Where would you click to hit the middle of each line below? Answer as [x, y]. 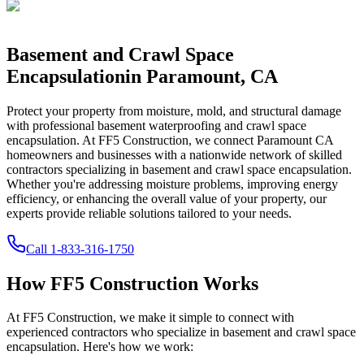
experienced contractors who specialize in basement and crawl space [181, 332]
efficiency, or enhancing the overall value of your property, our [167, 198]
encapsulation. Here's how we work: [100, 347]
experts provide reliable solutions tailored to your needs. [149, 213]
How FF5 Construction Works [132, 283]
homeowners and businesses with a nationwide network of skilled [174, 154]
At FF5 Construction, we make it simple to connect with [150, 318]
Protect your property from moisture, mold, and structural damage [174, 110]
